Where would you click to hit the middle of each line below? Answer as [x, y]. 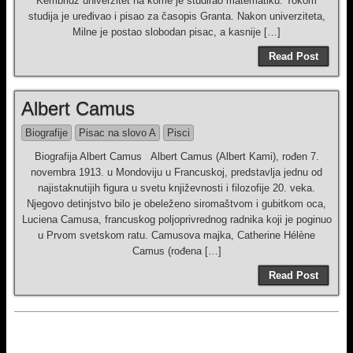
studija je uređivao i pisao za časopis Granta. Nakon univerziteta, [176, 16]
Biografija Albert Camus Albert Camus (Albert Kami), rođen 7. [176, 156]
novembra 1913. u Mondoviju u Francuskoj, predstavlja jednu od [176, 172]
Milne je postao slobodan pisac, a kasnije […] [176, 32]
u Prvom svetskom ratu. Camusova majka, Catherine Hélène [176, 235]
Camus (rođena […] [176, 251]
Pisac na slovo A [117, 133]
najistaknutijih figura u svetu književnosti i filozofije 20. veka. [176, 188]
